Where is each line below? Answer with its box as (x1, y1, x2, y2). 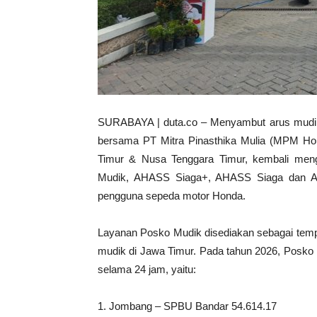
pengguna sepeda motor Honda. (98, 190, 246, 202)
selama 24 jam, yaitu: (98, 263, 196, 275)
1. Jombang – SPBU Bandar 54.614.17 (98, 300, 277, 312)
